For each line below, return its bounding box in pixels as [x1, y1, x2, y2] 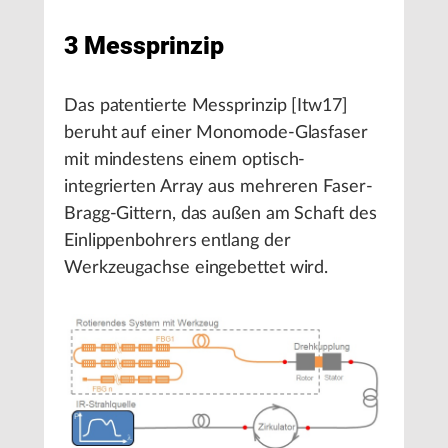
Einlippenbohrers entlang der [64, 232, 291, 251]
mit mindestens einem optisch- [64, 151, 306, 170]
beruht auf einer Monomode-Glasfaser [64, 124, 368, 143]
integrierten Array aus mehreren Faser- [64, 178, 373, 197]
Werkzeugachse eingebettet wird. [64, 259, 329, 278]
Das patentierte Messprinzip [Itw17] [64, 97, 348, 116]
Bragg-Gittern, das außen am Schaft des [64, 205, 377, 224]
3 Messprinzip [64, 31, 224, 61]
